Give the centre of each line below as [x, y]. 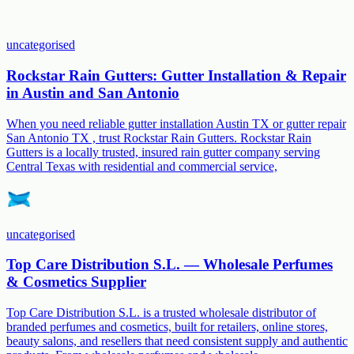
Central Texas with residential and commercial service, [142, 166]
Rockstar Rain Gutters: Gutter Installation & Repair [176, 76]
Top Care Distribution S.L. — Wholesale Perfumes [169, 265]
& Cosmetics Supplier [76, 282]
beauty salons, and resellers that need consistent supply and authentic [177, 341]
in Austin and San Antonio [93, 93]
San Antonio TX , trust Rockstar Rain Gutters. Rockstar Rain [159, 137]
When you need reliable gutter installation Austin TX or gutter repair [176, 123]
